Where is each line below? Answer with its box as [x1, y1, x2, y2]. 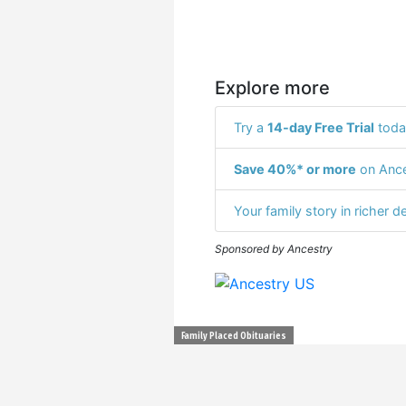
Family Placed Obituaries [181, 331, 286, 343]
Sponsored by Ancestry [215, 241, 333, 256]
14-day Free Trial [267, 119, 374, 135]
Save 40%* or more [234, 160, 356, 177]
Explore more [215, 76, 330, 99]
